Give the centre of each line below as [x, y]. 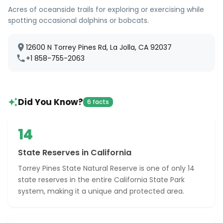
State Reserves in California [75, 153]
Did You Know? [51, 102]
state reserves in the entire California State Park [101, 180]
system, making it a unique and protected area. [101, 191]
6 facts [98, 102]
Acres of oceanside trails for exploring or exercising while [106, 9]
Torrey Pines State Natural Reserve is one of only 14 [106, 168]
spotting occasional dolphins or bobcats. [78, 20]
